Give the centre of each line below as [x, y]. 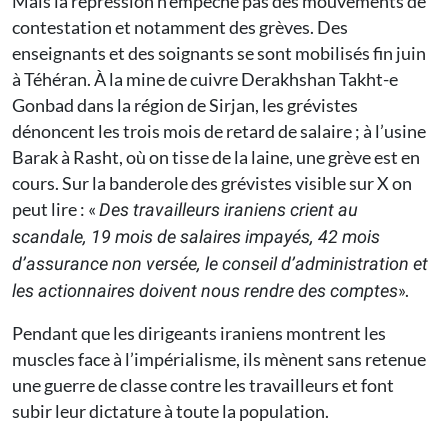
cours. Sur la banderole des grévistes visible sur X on [212, 182]
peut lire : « [55, 208]
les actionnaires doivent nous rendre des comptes [205, 290]
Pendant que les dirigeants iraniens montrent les [199, 332]
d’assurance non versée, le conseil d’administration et [220, 263]
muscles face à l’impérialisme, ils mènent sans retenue [219, 358]
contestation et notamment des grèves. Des [180, 26]
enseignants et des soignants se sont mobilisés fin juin [219, 52]
